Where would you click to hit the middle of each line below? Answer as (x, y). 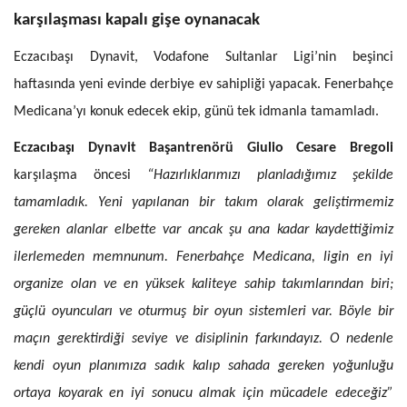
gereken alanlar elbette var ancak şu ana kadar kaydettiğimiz (203, 229)
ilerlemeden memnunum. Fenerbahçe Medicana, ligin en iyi (203, 257)
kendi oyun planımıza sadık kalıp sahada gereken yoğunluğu (203, 366)
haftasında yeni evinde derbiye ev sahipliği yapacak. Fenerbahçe (203, 84)
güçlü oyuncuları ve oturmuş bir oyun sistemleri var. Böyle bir (203, 311)
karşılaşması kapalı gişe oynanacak (137, 20)
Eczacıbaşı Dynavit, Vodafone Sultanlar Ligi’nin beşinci (203, 57)
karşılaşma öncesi (80, 175)
